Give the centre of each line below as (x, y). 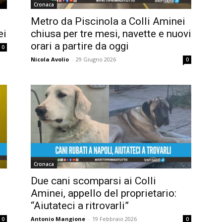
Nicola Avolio (50, 59)
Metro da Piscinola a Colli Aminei (108, 21)
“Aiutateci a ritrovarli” (80, 206)
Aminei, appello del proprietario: (104, 194)
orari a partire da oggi (80, 46)
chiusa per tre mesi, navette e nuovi (111, 33)
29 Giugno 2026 (96, 59)
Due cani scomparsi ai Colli (93, 181)
